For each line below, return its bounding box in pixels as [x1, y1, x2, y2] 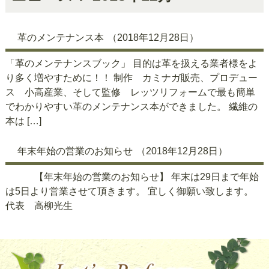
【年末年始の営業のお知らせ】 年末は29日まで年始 [5, 171, 259, 182]
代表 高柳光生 [5, 200, 73, 211]
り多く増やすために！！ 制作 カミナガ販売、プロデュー [5, 72, 258, 83]
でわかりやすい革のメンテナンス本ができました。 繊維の [5, 101, 258, 112]
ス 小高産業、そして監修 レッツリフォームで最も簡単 [5, 86, 255, 97]
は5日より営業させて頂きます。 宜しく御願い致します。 [5, 186, 253, 196]
